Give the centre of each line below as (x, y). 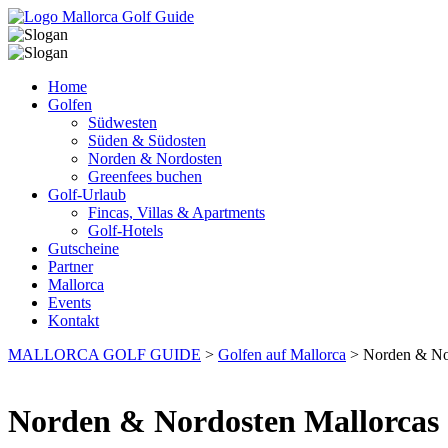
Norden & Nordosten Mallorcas (223, 421)
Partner (70, 266)
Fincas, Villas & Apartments (176, 212)
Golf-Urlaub (87, 194)
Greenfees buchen (145, 176)
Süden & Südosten (147, 140)
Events (69, 302)
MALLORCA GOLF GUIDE (104, 354)
